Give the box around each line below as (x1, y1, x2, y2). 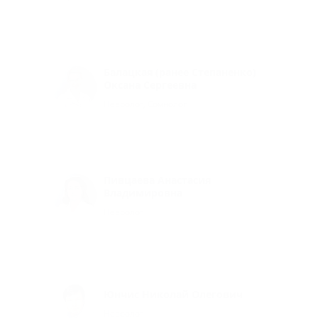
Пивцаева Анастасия (104, 172, 211, 187)
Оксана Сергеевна (104, 77, 197, 92)
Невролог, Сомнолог (104, 97, 187, 110)
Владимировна (104, 185, 182, 199)
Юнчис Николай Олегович (104, 287, 243, 301)
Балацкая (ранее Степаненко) (104, 65, 256, 79)
